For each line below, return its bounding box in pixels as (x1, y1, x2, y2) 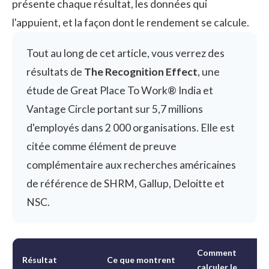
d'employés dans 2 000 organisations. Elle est (26, 121, 235, 134)
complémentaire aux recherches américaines (26, 158, 236, 171)
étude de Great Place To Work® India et (26, 83, 213, 97)
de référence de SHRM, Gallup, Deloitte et (26, 177, 225, 190)
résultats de (26, 65, 84, 78)
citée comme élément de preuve (26, 139, 177, 153)
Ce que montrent (107, 254, 175, 265)
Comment (197, 247, 237, 258)
